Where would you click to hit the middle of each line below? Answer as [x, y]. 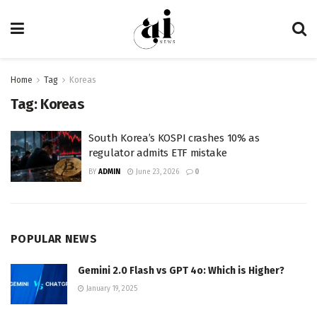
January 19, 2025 [111, 288]
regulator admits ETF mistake [158, 153]
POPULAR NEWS [54, 238]
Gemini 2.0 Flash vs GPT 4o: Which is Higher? [181, 270]
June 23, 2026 [156, 172]
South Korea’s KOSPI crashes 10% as [174, 138]
